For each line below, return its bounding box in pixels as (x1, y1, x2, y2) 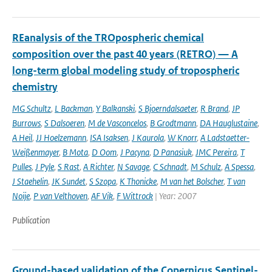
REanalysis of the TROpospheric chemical (12, 31, 204, 44)
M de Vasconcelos (88, 117, 146, 129)
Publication (12, 214, 50, 226)
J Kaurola (132, 132, 164, 143)
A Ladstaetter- (200, 132, 250, 143)
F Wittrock (117, 190, 153, 202)
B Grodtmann (150, 117, 196, 129)
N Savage (117, 161, 149, 172)
